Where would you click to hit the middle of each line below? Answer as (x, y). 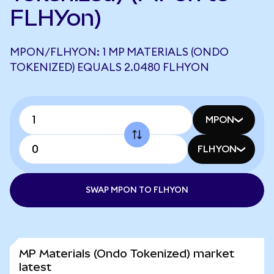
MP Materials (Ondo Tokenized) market (127, 254)
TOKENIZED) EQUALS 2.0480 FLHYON (109, 67)
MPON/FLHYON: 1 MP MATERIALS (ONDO (119, 52)
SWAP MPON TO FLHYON (137, 190)
